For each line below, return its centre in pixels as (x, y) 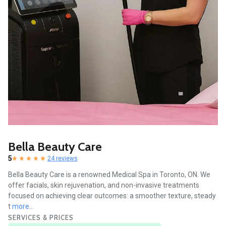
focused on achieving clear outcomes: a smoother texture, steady (112, 195)
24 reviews (63, 158)
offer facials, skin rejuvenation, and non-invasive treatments (104, 185)
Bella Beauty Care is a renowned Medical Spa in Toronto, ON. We (109, 174)
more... (23, 206)
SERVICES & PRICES (41, 217)
